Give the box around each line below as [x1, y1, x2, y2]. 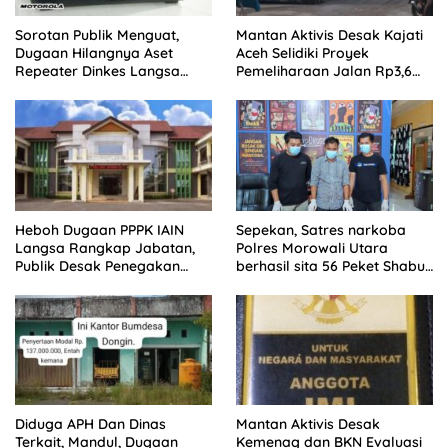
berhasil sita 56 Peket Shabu [236, 256, 425, 275]
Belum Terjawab [15, 80, 124, 99]
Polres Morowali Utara [236, 238, 388, 257]
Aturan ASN [15, 274, 91, 293]
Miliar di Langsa [236, 80, 343, 99]
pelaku [236, 292, 282, 311]
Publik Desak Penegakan [15, 256, 180, 275]
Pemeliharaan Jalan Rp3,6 [236, 62, 412, 81]
